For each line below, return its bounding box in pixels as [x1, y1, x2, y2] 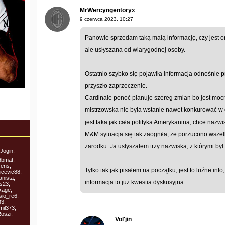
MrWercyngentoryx [80, 7, 135, 14]
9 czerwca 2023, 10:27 [80, 16, 133, 22]
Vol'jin [115, 216, 132, 223]
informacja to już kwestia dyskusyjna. [85, 179, 185, 186]
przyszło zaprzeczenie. [85, 82, 147, 90]
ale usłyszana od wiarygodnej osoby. [85, 46, 185, 54]
